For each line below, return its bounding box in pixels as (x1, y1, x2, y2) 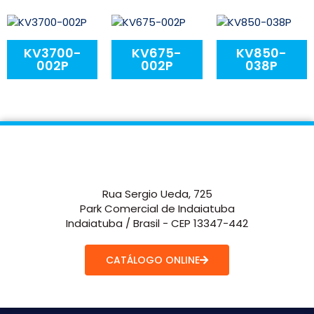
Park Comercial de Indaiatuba (79, 201, 235, 217)
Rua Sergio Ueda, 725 (102, 186, 212, 202)
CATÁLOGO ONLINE (106, 253, 200, 268)
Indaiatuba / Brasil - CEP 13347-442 (66, 216, 248, 231)
